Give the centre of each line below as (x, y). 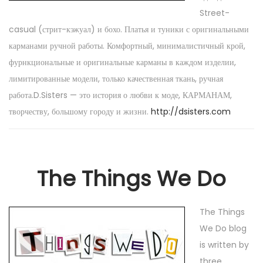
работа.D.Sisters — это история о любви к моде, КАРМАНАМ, (120, 95)
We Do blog (223, 228)
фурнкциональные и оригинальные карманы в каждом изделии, (122, 62)
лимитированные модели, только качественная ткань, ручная (116, 79)
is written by (224, 245)
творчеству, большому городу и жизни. (80, 112)
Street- (214, 13)
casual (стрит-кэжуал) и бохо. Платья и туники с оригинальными (129, 29)
